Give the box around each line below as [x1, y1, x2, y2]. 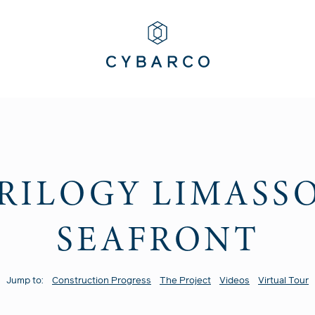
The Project [160, 276, 211, 285]
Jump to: [6, 276, 44, 285]
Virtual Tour [258, 276, 309, 285]
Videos [219, 276, 250, 285]
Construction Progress [52, 276, 151, 285]
